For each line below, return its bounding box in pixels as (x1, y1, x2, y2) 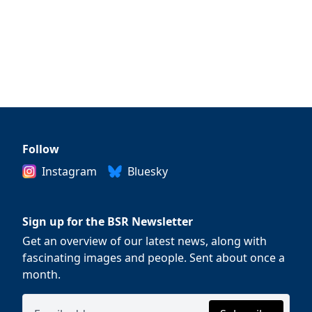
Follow (22, 141, 60, 157)
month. (22, 267, 61, 282)
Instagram (42, 164, 97, 179)
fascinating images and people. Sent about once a (22, 250, 286, 265)
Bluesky (127, 164, 169, 179)
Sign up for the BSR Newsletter (22, 214, 194, 229)
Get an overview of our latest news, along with (22, 233, 267, 249)
